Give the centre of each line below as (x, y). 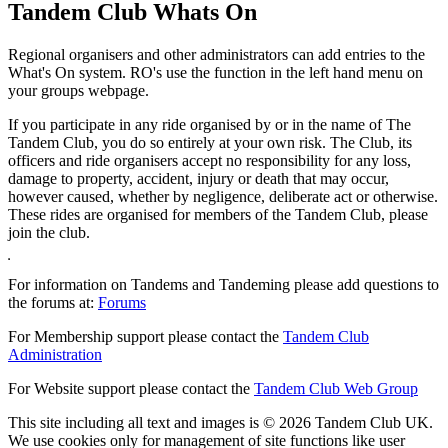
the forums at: (53, 303)
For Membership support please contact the (145, 337)
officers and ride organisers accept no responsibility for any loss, (209, 161)
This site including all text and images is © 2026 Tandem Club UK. (220, 423)
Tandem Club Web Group (336, 389)
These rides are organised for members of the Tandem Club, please (218, 215)
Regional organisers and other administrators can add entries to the (216, 55)
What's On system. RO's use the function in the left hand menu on (215, 73)
